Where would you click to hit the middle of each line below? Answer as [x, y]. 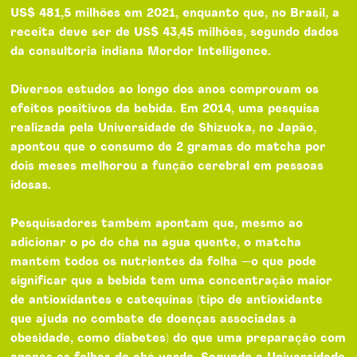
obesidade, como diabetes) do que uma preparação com [178, 338]
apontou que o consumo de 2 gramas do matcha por [169, 147]
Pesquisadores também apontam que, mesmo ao [157, 223]
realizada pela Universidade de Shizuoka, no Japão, [164, 127]
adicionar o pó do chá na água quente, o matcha [156, 242]
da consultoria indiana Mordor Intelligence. [141, 51]
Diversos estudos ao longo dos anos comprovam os [165, 89]
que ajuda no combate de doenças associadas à [154, 319]
